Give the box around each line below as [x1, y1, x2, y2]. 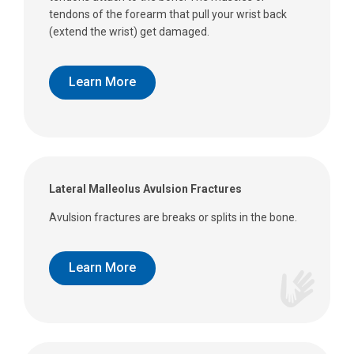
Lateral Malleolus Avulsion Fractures [49, 182, 242, 195]
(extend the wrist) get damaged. [49, 24, 209, 38]
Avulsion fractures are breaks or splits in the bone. [49, 210, 297, 224]
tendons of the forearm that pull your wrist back [49, 7, 287, 21]
